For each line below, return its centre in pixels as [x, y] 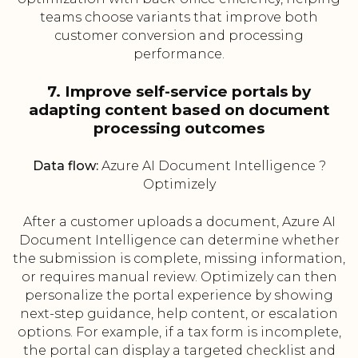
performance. [179, 54]
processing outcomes [179, 129]
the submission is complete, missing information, [179, 259]
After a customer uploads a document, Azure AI [179, 222]
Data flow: [65, 166]
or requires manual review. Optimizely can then [179, 277]
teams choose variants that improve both [179, 18]
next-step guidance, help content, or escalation [179, 314]
